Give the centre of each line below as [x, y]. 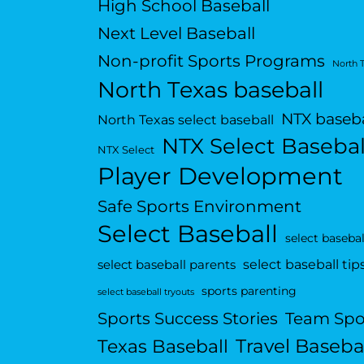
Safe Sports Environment [199, 206]
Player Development [220, 176]
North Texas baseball [210, 90]
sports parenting [249, 291]
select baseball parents [166, 265]
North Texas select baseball [185, 120]
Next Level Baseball [176, 33]
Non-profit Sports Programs [211, 61]
